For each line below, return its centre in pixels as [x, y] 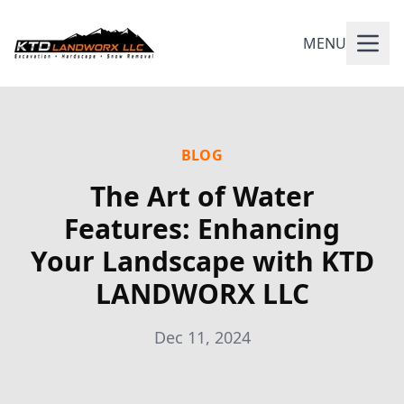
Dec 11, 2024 [202, 337]
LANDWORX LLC [202, 294]
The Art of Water [202, 196]
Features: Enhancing [202, 229]
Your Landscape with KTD [202, 261]
